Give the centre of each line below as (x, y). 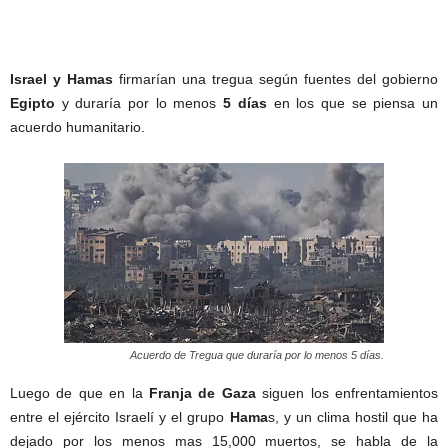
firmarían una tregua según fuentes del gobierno (275, 78)
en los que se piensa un (352, 102)
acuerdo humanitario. (77, 126)
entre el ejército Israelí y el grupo (120, 416)
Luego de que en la (79, 392)
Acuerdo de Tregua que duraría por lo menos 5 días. (257, 354)
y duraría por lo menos (139, 102)
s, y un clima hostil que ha (353, 416)
